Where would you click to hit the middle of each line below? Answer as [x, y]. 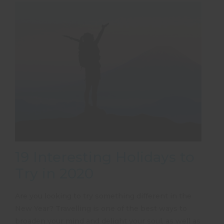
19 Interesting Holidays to [105, 157]
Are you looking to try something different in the [103, 196]
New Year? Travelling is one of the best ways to [101, 208]
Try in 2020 [54, 173]
